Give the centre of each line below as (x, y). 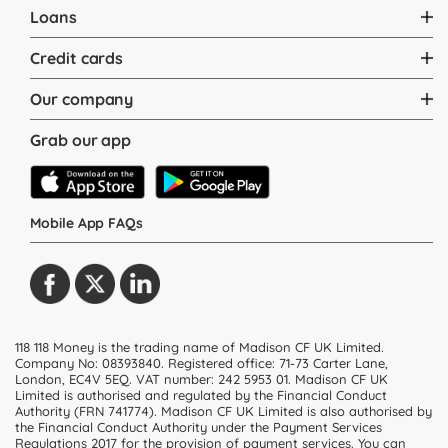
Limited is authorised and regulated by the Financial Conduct (201, 395)
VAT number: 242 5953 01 (212, 379)
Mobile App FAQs (87, 223)
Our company (82, 98)
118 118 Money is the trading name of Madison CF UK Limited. (199, 347)
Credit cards (77, 57)
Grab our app (81, 139)
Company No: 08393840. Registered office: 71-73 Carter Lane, (201, 363)
